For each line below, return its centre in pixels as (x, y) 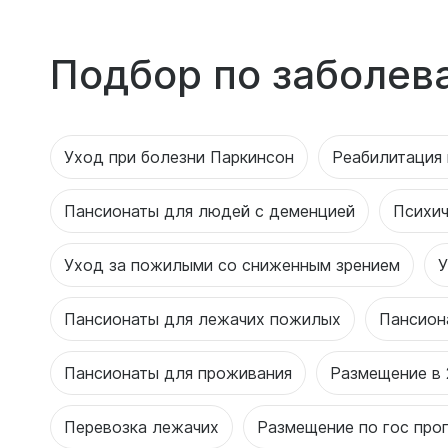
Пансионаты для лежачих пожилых (202, 318)
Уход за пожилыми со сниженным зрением (232, 264)
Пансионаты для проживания (178, 372)
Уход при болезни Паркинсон (179, 156)
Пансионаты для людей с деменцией (209, 210)
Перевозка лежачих (141, 426)
